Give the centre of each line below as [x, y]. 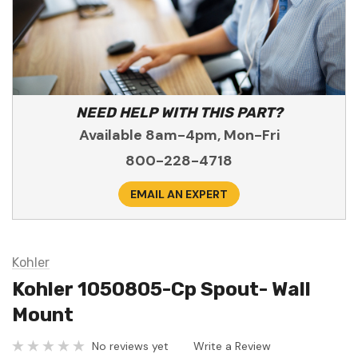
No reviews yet [130, 346]
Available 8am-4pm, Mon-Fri [179, 135]
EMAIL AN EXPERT [179, 195]
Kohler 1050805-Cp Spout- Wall [161, 290]
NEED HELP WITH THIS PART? [179, 113]
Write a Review [232, 346]
